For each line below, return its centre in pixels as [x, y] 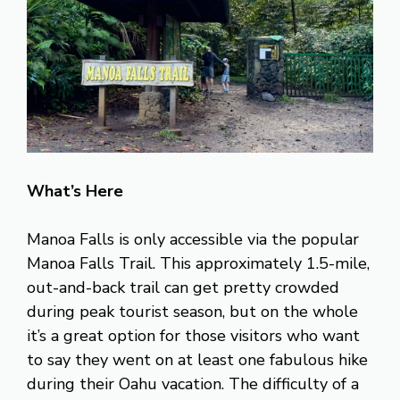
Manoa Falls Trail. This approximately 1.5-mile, [198, 263]
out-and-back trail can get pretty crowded [183, 287]
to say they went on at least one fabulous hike [197, 359]
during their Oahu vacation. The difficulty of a [193, 383]
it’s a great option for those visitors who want [193, 335]
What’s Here [75, 191]
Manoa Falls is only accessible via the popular [193, 239]
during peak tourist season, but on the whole [192, 311]
